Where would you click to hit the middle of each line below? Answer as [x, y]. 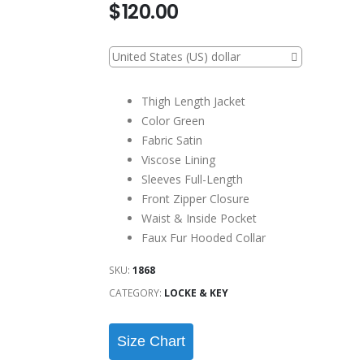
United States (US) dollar [176, 57]
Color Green [173, 121]
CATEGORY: [136, 293]
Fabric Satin [172, 141]
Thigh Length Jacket [193, 102]
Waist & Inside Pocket [199, 219]
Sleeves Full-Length [192, 180]
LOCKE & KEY [196, 293]
